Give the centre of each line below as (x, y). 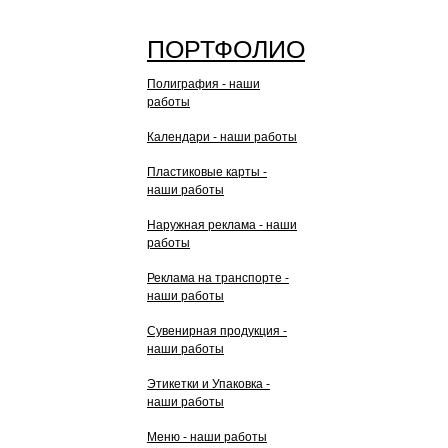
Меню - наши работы (207, 437)
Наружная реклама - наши (222, 225)
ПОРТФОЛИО (226, 49)
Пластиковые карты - (207, 172)
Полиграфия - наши (203, 84)
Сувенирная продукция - (217, 331)
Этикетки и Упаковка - (208, 384)
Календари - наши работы (222, 137)
